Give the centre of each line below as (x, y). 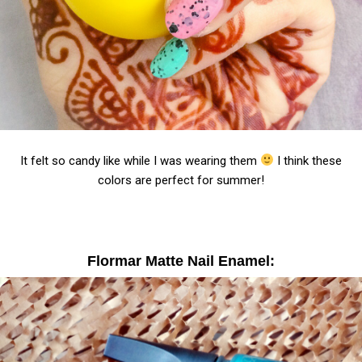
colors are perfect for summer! (181, 180)
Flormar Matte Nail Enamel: (181, 261)
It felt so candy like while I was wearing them (140, 160)
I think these (308, 160)
